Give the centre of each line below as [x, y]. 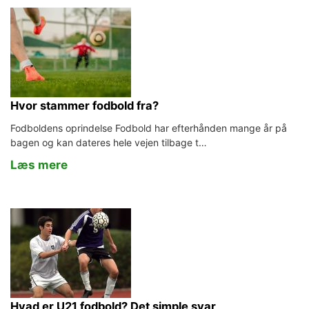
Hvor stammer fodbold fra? [84, 106]
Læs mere [39, 165]
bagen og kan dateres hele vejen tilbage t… [109, 142]
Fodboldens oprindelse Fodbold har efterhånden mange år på [149, 128]
